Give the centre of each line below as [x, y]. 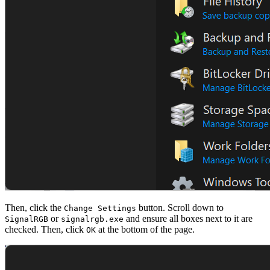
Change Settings [100, 209]
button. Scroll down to [180, 208]
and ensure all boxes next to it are [188, 219]
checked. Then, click [46, 230]
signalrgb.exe [92, 219]
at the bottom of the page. [145, 230]
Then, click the [34, 208]
